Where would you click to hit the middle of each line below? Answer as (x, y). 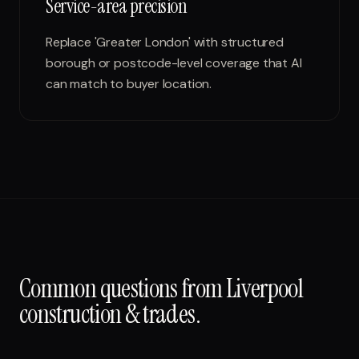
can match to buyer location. (129, 84)
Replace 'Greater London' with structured (165, 42)
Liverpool (264, 288)
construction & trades (107, 314)
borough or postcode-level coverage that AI (174, 63)
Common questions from (123, 288)
